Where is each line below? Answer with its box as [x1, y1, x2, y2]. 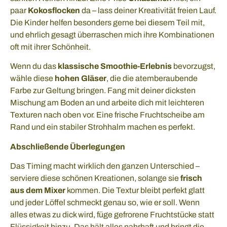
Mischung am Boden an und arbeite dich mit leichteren [10, 98, 204, 107]
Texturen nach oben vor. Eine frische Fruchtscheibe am [10, 110, 205, 120]
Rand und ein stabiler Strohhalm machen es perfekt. [10, 123, 195, 132]
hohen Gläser [55, 74, 106, 83]
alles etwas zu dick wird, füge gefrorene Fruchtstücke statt [10, 210, 214, 219]
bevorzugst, [172, 62, 215, 71]
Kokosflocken [28, 6, 80, 15]
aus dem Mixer [10, 186, 65, 195]
